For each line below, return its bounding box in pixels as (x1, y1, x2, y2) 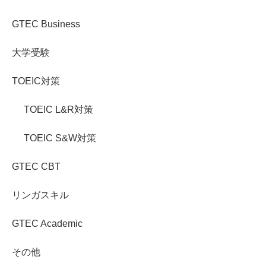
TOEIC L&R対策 (24, 104, 93, 115)
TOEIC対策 (12, 76, 60, 87)
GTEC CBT (12, 161, 61, 172)
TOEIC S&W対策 (24, 133, 96, 144)
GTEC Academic (12, 218, 83, 229)
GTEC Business (12, 19, 80, 30)
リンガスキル (12, 190, 69, 201)
